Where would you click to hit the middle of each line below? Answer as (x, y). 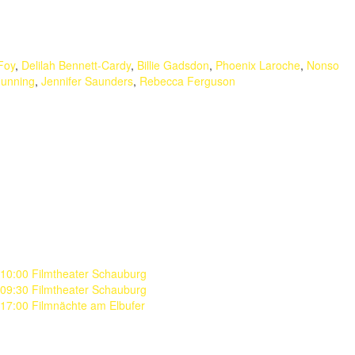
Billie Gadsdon (173, 65)
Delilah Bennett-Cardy (76, 65)
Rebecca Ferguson (187, 81)
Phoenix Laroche (258, 65)
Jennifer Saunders (87, 81)
